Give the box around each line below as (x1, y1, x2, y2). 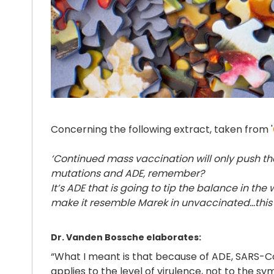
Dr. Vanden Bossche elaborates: (51, 231, 201, 243)
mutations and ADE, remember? (51, 166, 204, 180)
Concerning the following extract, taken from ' (51, 122, 273, 136)
